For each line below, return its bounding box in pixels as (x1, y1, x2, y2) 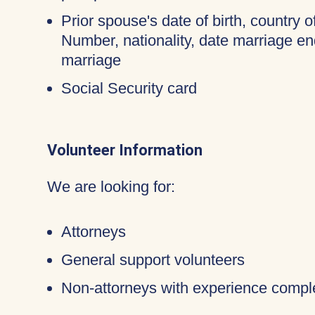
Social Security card (61, 79, 197, 97)
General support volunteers (61, 251, 245, 269)
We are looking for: (47, 178, 175, 195)
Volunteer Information (47, 141, 202, 159)
